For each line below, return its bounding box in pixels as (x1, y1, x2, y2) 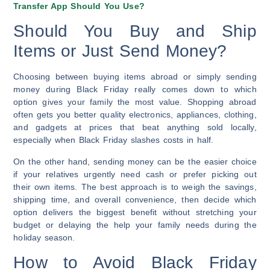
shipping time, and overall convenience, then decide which (13, 194, 257, 204)
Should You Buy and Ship (13, 22, 257, 41)
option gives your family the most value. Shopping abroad (13, 97, 257, 107)
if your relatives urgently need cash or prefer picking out (13, 169, 257, 179)
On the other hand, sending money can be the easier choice (13, 156, 257, 166)
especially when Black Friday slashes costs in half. (13, 135, 214, 145)
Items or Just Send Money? (13, 42, 227, 61)
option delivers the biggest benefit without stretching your (13, 207, 257, 217)
